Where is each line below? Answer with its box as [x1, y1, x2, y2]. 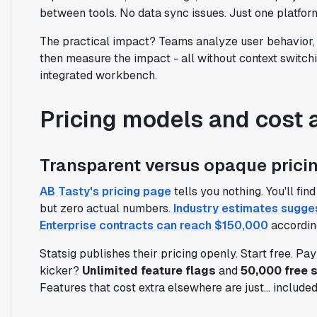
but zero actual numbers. [39, 200, 173, 216]
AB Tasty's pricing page [39, 183, 171, 199]
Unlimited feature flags [81, 263, 216, 278]
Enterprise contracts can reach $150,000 [39, 217, 268, 233]
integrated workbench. [39, 67, 157, 83]
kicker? [39, 263, 82, 278]
